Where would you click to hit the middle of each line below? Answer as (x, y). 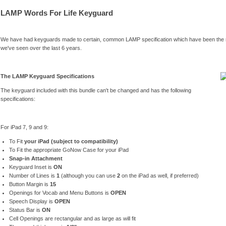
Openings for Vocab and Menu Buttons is (60, 192)
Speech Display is (32, 201)
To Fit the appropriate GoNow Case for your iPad (69, 150)
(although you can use (88, 175)
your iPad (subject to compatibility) (71, 141)
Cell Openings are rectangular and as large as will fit (72, 218)
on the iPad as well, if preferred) (159, 175)
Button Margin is (29, 184)
